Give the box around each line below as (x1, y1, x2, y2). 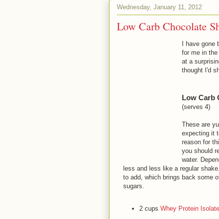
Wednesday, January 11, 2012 (117, 3, 202, 11)
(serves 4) (182, 103, 210, 110)
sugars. (123, 182, 144, 190)
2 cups (139, 204, 158, 212)
